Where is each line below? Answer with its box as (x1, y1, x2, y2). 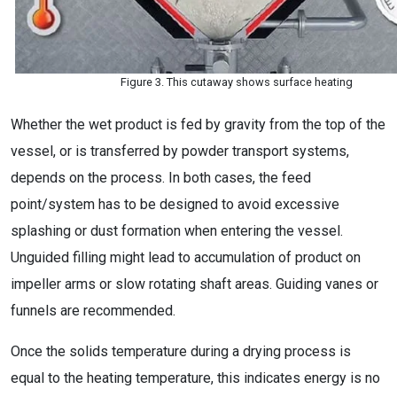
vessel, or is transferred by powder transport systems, (11, 143, 349, 160)
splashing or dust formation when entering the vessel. (11, 222, 343, 239)
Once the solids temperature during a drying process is (11, 343, 351, 360)
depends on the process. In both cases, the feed (11, 169, 311, 186)
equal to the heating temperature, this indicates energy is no (11, 370, 380, 386)
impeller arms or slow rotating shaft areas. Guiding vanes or (11, 276, 378, 292)
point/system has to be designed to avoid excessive (11, 196, 339, 213)
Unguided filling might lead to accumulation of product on (11, 249, 361, 266)
